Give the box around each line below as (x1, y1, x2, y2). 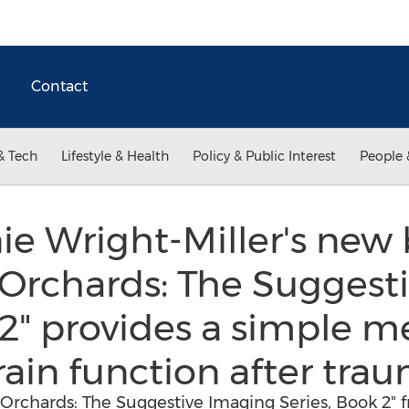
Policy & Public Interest (193, 148, 336, 164)
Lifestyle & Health (61, 148, 169, 164)
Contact (31, 78, 88, 95)
